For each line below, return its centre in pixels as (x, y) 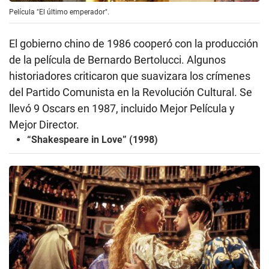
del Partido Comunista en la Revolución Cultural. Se (131, 92)
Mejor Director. (44, 125)
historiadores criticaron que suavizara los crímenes (130, 76)
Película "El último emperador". (59, 12)
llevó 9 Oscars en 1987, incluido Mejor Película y (122, 109)
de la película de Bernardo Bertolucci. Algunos (117, 60)
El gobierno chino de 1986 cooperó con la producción (134, 44)
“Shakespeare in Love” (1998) (92, 140)
